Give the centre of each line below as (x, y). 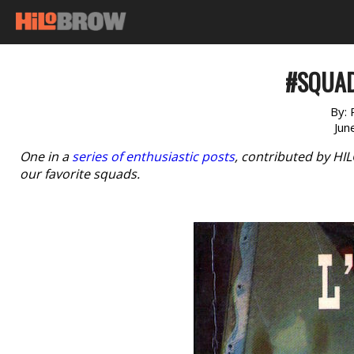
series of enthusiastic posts (153, 156)
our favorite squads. (80, 174)
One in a (46, 156)
